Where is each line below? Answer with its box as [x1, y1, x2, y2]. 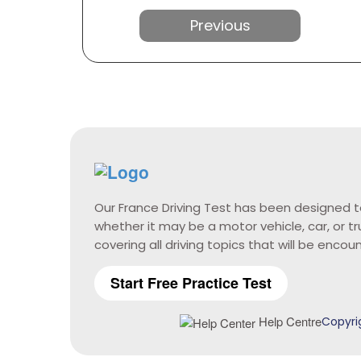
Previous [151, 21, 219, 44]
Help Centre [255, 312, 322, 330]
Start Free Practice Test [110, 272, 272, 293]
